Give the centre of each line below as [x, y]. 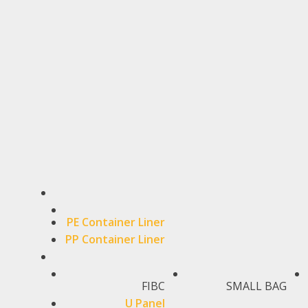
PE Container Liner [115, 222]
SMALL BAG [256, 286]
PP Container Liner [115, 239]
